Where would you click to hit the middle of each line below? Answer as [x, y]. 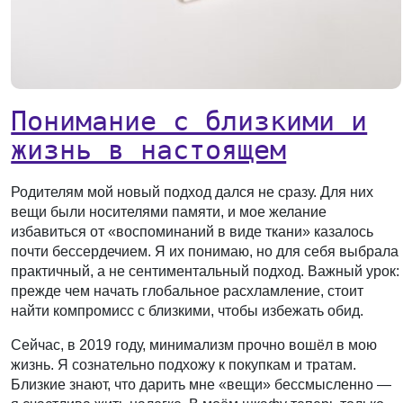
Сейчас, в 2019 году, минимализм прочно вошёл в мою [194, 345]
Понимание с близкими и [189, 121]
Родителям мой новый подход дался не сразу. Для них [193, 192]
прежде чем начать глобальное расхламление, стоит [188, 291]
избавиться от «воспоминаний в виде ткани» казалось [193, 231]
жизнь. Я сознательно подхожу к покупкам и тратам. [184, 364]
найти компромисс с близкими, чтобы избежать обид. [188, 310]
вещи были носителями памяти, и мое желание [169, 211]
